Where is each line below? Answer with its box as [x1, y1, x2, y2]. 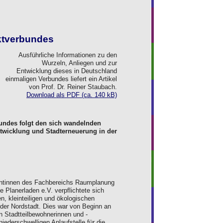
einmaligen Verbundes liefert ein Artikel [5, 75, 117, 83]
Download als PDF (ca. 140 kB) [26, 91, 117, 99]
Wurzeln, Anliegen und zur [42, 59, 117, 67]
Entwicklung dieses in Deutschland [16, 67, 117, 75]
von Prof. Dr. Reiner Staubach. [29, 83, 117, 91]
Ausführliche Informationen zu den [18, 51, 117, 59]
